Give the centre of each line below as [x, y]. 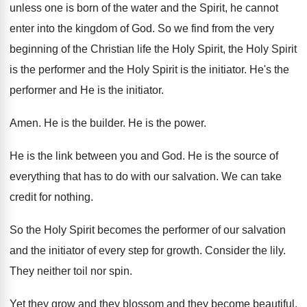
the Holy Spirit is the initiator [176, 70]
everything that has [56, 176]
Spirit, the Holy [233, 49]
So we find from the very [216, 28]
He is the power [166, 123]
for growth [175, 250]
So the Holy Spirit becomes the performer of [115, 230]
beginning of [40, 49]
